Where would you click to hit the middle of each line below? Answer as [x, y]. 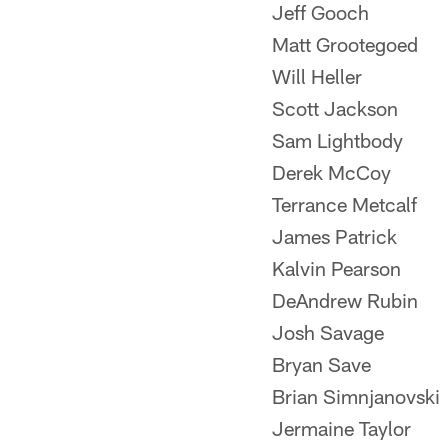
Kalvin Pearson [336, 268]
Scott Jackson [335, 108]
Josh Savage [328, 332]
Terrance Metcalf [344, 204]
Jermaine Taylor [341, 428]
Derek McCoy [331, 172]
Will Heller [317, 76]
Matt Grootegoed [345, 44]
